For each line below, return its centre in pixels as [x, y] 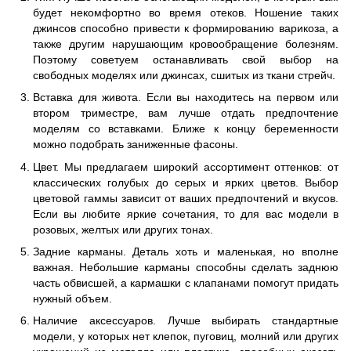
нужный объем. [72, 298]
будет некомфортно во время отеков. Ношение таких [186, 12]
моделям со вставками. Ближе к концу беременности [186, 129]
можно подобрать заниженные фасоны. [136, 145]
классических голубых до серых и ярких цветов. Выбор [186, 182]
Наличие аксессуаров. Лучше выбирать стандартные [186, 321]
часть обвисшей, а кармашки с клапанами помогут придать [186, 282]
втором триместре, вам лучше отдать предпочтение [186, 113]
